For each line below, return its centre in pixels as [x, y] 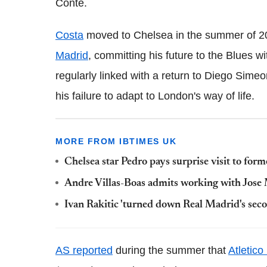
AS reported [84, 250]
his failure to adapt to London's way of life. [155, 96]
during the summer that [170, 250]
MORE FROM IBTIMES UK [116, 141]
